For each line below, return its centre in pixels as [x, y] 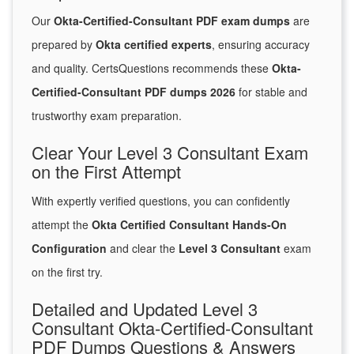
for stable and [271, 92]
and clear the [143, 249]
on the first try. [67, 272]
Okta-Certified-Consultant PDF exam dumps [172, 21]
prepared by [64, 45]
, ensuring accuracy [261, 45]
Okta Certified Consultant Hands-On [189, 225]
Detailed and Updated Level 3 [145, 309]
